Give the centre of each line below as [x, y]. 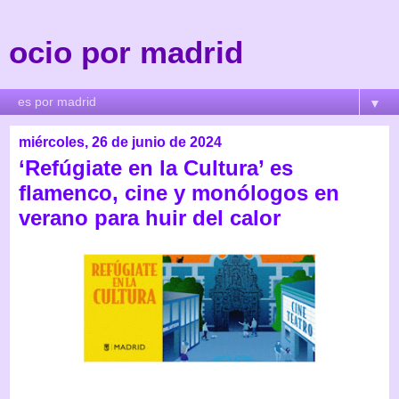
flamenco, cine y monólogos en [179, 193]
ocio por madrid [126, 53]
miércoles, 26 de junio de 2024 [120, 142]
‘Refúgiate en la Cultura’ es [156, 168]
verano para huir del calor [150, 218]
